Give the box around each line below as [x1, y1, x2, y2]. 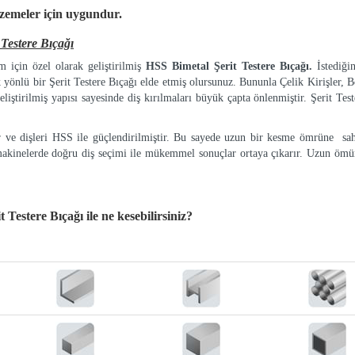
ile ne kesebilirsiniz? [86, 209, 193, 223]
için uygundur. [44, 7, 122, 21]
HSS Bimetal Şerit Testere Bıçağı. [146, 60, 317, 72]
